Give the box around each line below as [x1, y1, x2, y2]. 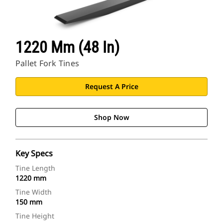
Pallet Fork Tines [15, 58, 80, 69]
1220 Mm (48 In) [15, 38, 119, 57]
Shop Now [94, 112, 129, 122]
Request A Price [85, 82, 138, 92]
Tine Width [15, 187, 52, 197]
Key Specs [15, 148, 53, 159]
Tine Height [15, 211, 54, 221]
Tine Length [15, 163, 55, 173]
